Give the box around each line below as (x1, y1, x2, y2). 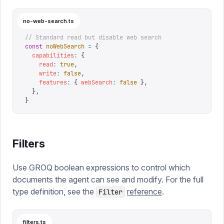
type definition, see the (12, 186, 96, 196)
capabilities (25, 51, 74, 59)
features (25, 78, 67, 86)
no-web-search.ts (23, 17, 74, 24)
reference (127, 186, 162, 196)
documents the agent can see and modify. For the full (12, 174, 203, 184)
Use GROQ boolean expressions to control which (12, 162, 190, 172)
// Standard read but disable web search (25, 33, 161, 41)
